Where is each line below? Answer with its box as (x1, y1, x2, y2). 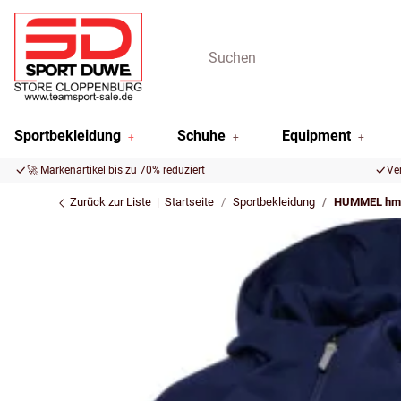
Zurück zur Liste (67, 195, 151, 209)
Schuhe (177, 127, 226, 144)
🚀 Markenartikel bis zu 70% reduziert (27, 164, 205, 176)
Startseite (165, 195, 214, 209)
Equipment (282, 127, 351, 144)
